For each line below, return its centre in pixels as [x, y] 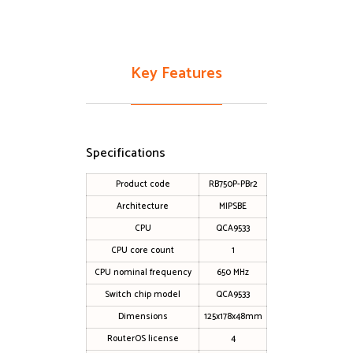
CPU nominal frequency [143, 272]
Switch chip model [143, 294]
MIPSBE [233, 206]
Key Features [176, 73]
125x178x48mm [233, 316]
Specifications [126, 153]
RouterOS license [143, 338]
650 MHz [233, 272]
